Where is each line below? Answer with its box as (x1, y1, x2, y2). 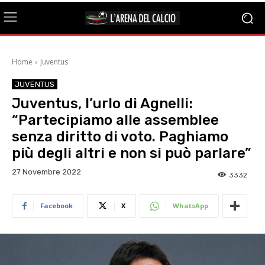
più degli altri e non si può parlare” (12, 145, 251, 161)
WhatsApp (173, 201, 208, 211)
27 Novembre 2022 (12, 167, 81, 177)
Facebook (40, 201, 73, 211)
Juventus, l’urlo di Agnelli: (12, 95, 193, 112)
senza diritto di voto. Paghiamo (12, 128, 228, 145)
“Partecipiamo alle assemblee (12, 112, 219, 128)
